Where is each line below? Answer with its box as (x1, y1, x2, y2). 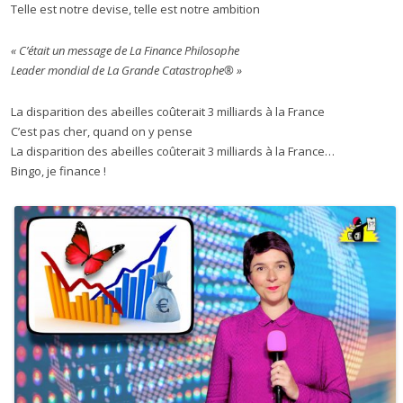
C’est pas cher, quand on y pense (11, 123, 193, 140)
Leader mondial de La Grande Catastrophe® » (11, 62, 242, 79)
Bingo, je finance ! (11, 163, 106, 180)
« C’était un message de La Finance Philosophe (11, 42, 239, 59)
